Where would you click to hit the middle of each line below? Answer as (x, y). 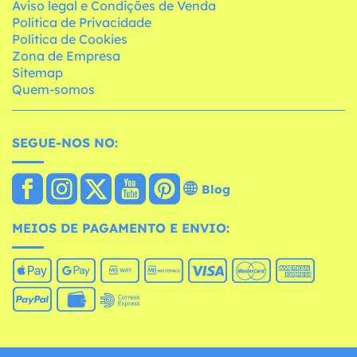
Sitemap (37, 72)
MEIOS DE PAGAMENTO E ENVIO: (121, 228)
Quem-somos (53, 89)
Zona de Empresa (66, 55)
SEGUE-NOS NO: (65, 142)
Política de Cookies (70, 39)
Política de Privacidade (82, 22)
